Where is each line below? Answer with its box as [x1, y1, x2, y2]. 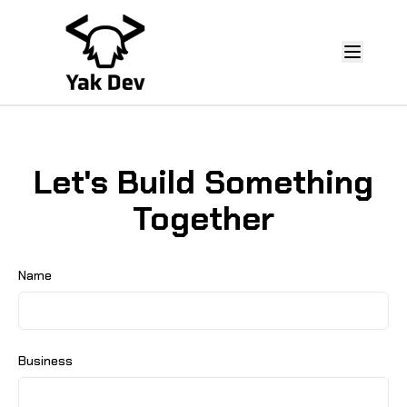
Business [18, 352, 73, 369]
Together [133, 196, 274, 240]
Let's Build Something [34, 160, 373, 203]
